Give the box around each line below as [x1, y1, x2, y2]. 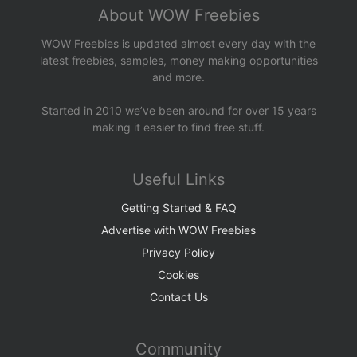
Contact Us [149, 290, 208, 304]
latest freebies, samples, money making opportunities [39, 53, 318, 67]
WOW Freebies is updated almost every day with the [41, 37, 316, 50]
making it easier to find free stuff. [92, 120, 265, 134]
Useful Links [132, 170, 225, 189]
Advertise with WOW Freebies [101, 223, 256, 237]
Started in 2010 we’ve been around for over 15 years [41, 104, 316, 117]
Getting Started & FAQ [120, 201, 237, 214]
